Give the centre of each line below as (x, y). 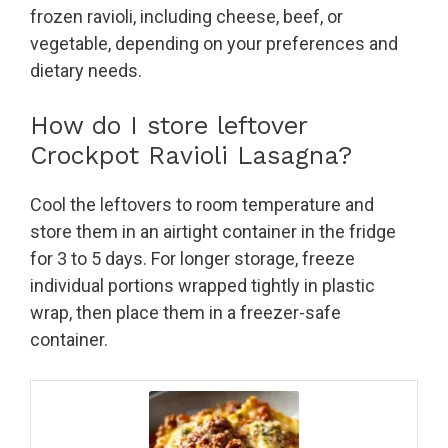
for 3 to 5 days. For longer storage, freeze (192, 259)
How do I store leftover (168, 126)
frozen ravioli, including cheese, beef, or (186, 17)
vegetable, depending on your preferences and (214, 44)
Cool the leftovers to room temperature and (202, 205)
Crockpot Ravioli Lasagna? (191, 156)
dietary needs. (86, 71)
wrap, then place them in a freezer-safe (185, 313)
